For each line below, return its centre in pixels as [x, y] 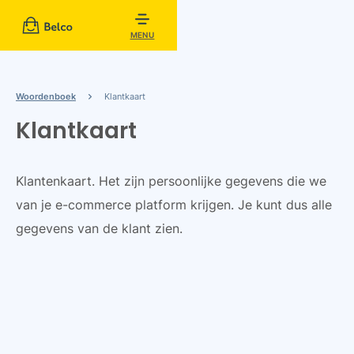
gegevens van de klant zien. [99, 228]
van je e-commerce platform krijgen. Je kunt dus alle [174, 205]
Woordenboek [46, 96]
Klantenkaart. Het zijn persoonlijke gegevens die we [171, 181]
